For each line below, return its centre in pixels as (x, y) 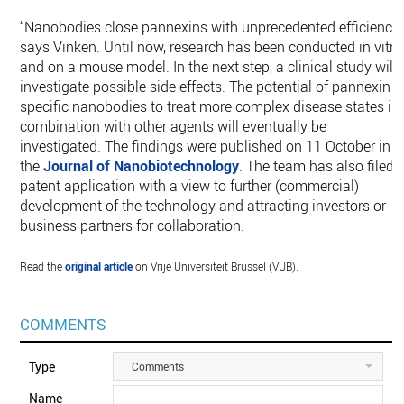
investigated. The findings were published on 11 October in (206, 146)
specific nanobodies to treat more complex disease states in (210, 106)
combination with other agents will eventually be (174, 126)
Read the (43, 266)
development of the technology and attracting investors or (203, 206)
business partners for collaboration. (133, 225)
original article (99, 266)
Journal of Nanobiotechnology (142, 166)
